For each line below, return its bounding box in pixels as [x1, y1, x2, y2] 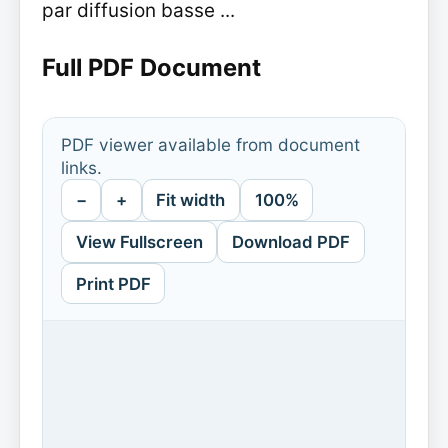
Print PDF [75, 273, 151, 294]
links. [60, 157, 102, 179]
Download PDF [231, 231, 350, 252]
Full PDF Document [41, 53, 261, 83]
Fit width [156, 189, 226, 210]
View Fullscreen [75, 231, 203, 252]
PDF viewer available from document [60, 134, 360, 156]
